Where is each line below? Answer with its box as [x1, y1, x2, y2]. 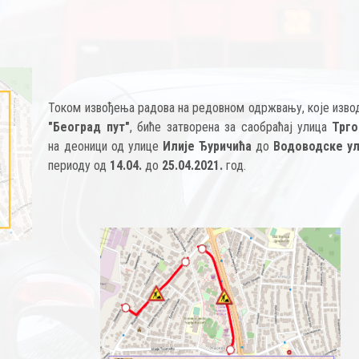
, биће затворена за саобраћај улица [129, 119, 333, 135]
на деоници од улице [48, 139, 163, 154]
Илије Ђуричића [162, 139, 252, 154]
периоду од [48, 158, 111, 173]
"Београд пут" [48, 119, 130, 135]
